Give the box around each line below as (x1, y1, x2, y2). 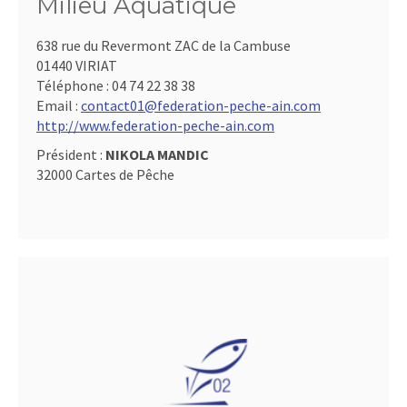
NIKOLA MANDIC (105, 145, 209, 164)
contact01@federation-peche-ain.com (81, 96, 321, 114)
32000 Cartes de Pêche (36, 165, 174, 184)
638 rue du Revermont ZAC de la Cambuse (36, 36, 291, 55)
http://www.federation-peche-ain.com (36, 116, 274, 134)
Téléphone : (36, 76, 112, 94)
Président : (36, 145, 105, 164)
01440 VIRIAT (36, 56, 117, 74)
